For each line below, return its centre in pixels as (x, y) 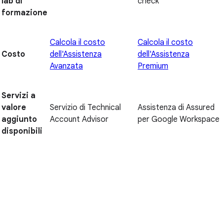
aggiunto (19, 120)
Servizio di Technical (85, 108)
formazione (24, 13)
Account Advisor (79, 120)
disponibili (22, 131)
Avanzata (66, 66)
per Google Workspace (179, 120)
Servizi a (18, 96)
